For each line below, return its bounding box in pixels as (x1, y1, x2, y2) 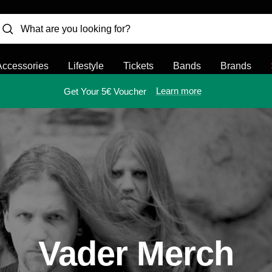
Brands (220, 61, 251, 71)
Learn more (155, 86, 202, 96)
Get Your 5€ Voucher (63, 86, 146, 97)
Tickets (123, 61, 154, 71)
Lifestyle (68, 61, 104, 71)
